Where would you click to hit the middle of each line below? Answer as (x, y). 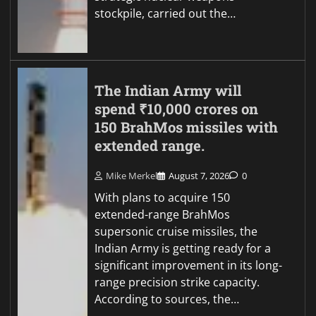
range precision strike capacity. (177, 282)
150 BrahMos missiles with (187, 127)
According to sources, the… (167, 299)
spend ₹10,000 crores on (177, 109)
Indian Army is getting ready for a (183, 249)
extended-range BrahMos (163, 215)
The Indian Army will (168, 90)
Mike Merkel (132, 176)
